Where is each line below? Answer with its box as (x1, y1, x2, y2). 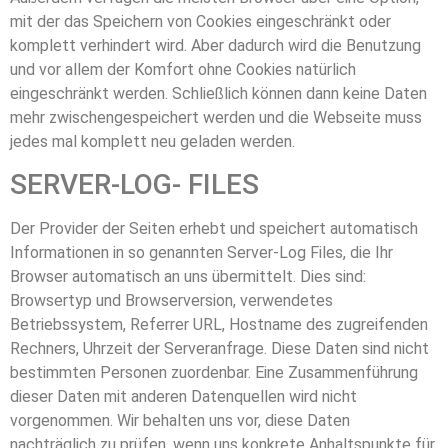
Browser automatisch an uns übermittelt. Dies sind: (10, 267, 366, 287)
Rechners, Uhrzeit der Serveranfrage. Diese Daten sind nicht (10, 339, 429, 359)
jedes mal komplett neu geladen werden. (10, 132, 295, 152)
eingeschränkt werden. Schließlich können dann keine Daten (10, 84, 427, 104)
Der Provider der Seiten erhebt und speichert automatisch (10, 219, 418, 239)
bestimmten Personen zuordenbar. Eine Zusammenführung (10, 363, 418, 383)
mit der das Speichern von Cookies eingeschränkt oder (10, 12, 391, 32)
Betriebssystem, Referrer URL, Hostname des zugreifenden (10, 315, 428, 335)
